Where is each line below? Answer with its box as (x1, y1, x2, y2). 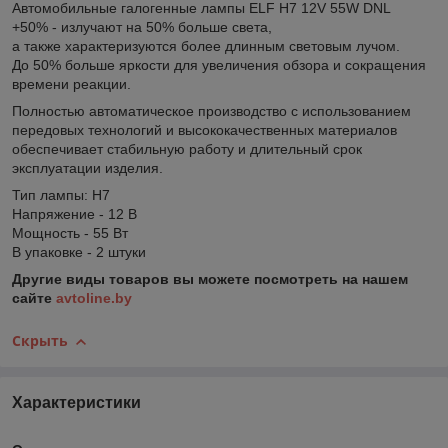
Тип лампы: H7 (12, 187, 110, 204)
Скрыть (12, 331, 68, 351)
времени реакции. (12, 76, 131, 93)
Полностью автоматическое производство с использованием (12, 103, 411, 120)
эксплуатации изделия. (12, 160, 163, 177)
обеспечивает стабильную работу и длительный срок (12, 141, 362, 158)
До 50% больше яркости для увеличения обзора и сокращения (12, 57, 426, 74)
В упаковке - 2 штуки (12, 244, 146, 261)
